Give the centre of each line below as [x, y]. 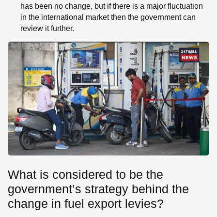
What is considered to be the [85, 174]
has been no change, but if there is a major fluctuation [111, 6]
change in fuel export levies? [86, 203]
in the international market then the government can [108, 17]
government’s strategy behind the [98, 189]
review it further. [47, 29]
